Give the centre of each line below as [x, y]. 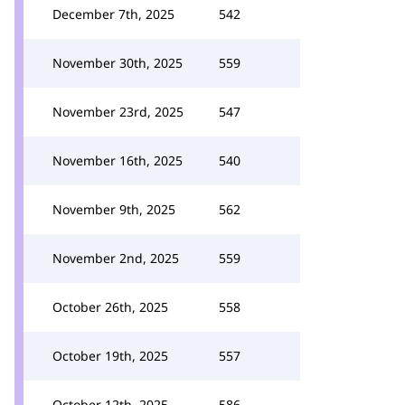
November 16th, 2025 [118, 160]
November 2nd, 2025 [116, 258]
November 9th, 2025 [114, 209]
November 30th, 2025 [118, 63]
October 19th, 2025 [110, 356]
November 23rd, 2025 [118, 112]
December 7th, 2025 [113, 14]
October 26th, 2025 [110, 307]
